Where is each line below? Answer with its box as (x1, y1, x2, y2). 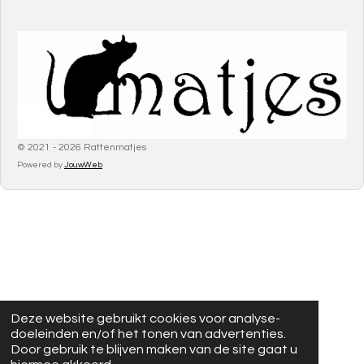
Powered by (17, 160, 64, 169)
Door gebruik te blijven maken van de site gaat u (11, 342, 298, 356)
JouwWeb (64, 160, 102, 169)
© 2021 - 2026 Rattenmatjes (17, 141, 146, 153)
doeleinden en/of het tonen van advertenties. (11, 327, 287, 340)
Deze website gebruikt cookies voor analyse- (11, 311, 281, 325)
